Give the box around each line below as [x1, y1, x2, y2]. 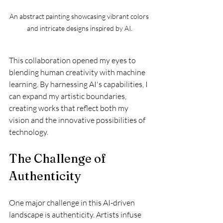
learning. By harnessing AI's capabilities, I [9, 79, 149, 90]
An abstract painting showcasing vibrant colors [9, 12, 150, 21]
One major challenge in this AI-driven [9, 198, 136, 208]
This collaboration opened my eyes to [9, 55, 137, 66]
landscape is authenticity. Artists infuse [9, 210, 143, 220]
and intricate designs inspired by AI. [27, 24, 132, 33]
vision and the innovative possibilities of [9, 115, 147, 125]
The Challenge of [9, 151, 109, 166]
